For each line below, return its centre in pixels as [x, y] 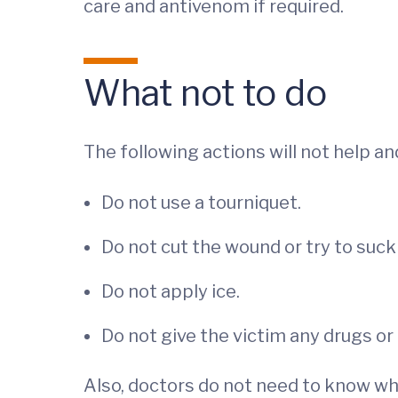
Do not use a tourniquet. [201, 202]
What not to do [205, 92]
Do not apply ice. [171, 291]
